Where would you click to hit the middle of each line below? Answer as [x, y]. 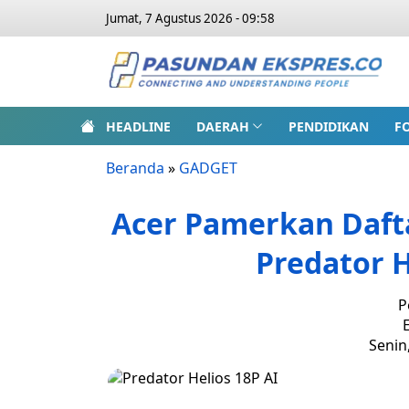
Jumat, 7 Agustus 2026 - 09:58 [190, 18]
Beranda [135, 168]
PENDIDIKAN [328, 126]
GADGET [208, 168]
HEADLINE [138, 126]
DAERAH [223, 126]
